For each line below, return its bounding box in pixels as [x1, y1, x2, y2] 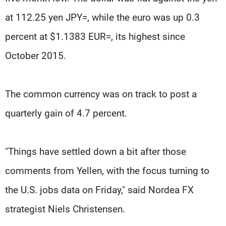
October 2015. [5, 49, 66, 62]
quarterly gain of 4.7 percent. [5, 107, 127, 119]
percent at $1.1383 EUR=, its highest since [5, 30, 185, 42]
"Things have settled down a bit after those [5, 145, 186, 157]
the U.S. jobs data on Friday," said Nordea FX [5, 184, 194, 196]
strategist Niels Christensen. [5, 203, 125, 215]
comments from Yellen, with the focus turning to [5, 164, 209, 177]
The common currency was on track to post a [5, 88, 197, 100]
